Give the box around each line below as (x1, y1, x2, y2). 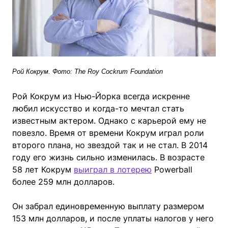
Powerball (152, 164, 192, 175)
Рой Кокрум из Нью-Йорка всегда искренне (12, 91, 190, 101)
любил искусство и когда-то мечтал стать (12, 103, 184, 113)
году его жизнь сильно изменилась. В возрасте (12, 152, 205, 162)
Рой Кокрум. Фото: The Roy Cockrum (12, 67, 128, 75)
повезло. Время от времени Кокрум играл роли (12, 127, 204, 138)
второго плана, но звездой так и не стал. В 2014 (12, 139, 208, 150)
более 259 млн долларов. (12, 176, 115, 187)
